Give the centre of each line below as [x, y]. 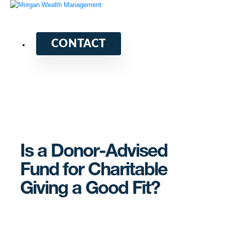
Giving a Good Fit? [90, 190]
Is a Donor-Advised [94, 152]
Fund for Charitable [94, 171]
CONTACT [79, 43]
